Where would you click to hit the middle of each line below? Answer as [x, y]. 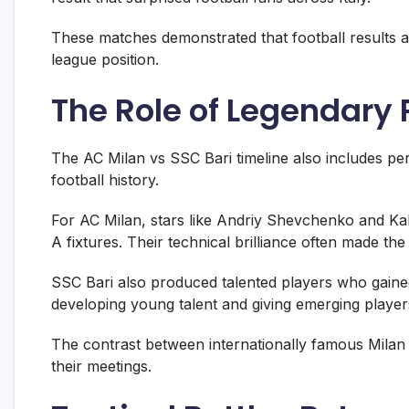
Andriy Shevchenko [285, 220]
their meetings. [101, 367]
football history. [105, 180]
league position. [105, 60]
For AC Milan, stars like [134, 220]
